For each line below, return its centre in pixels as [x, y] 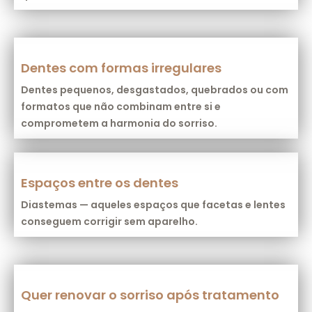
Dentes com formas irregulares [121, 68]
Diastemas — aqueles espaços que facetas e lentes [153, 204]
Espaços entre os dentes [100, 182]
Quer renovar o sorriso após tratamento [150, 295]
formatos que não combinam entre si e [121, 106]
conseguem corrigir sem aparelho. [109, 221]
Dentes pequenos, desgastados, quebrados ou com [155, 89]
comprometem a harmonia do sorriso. [119, 123]
